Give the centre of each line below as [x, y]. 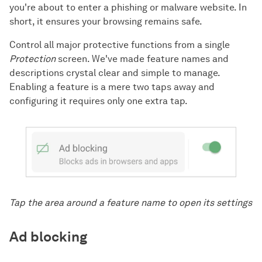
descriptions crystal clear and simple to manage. [115, 73]
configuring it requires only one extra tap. [99, 101]
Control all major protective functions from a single [120, 45]
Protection [32, 59]
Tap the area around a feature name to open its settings [131, 202]
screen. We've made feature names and [142, 59]
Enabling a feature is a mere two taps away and [112, 87]
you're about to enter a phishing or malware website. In [128, 8]
